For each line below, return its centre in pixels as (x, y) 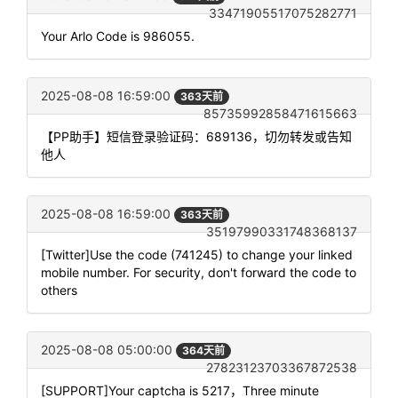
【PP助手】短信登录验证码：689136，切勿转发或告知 (196, 136)
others (59, 291)
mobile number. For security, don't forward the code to (199, 273)
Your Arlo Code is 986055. (118, 36)
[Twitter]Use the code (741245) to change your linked (197, 255)
